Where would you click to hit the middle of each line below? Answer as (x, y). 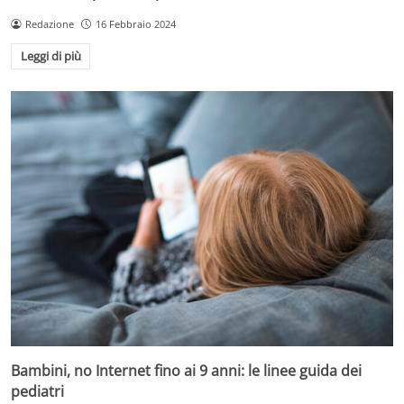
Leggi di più (50, 56)
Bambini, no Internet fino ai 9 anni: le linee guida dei (186, 371)
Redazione (49, 23)
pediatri (37, 392)
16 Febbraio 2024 (135, 23)
